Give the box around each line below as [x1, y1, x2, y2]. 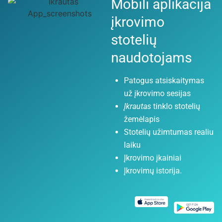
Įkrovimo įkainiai [124, 153, 181, 163]
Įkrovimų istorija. [124, 166, 182, 175]
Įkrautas [124, 101, 151, 111]
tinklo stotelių [151, 101, 200, 111]
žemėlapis [124, 114, 160, 124]
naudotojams [111, 49, 192, 66]
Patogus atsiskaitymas [124, 75, 204, 85]
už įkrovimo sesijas [124, 88, 191, 98]
